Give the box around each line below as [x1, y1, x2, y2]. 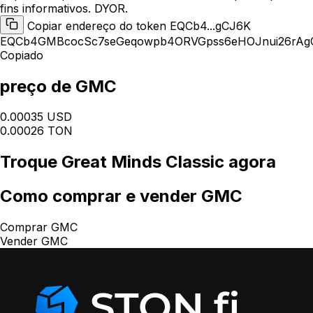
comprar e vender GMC [48, 186, 242, 207]
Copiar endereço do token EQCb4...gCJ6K [27, 18, 251, 33]
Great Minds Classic [61, 152, 224, 173]
